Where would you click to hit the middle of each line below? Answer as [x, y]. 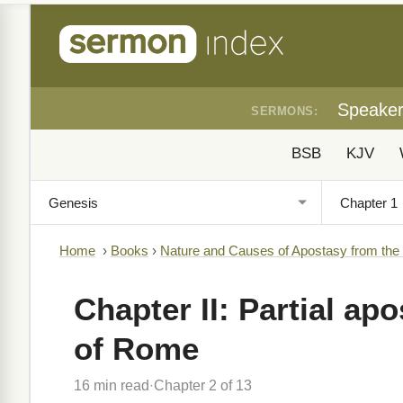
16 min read [112, 385]
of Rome [136, 349]
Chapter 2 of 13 [203, 385]
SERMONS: [284, 111]
